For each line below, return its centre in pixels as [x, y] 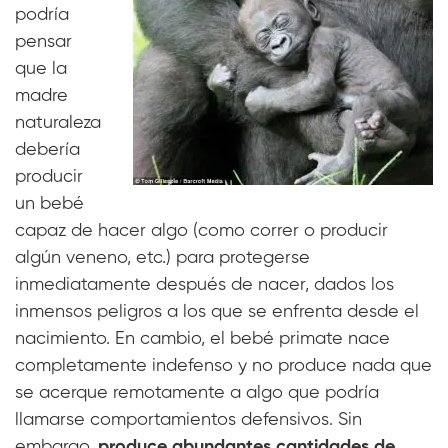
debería [47, 150]
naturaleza [58, 123]
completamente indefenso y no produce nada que [223, 366]
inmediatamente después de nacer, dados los [204, 285]
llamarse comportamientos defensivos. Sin [188, 420]
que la [41, 69]
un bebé [49, 204]
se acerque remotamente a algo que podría [197, 393]
